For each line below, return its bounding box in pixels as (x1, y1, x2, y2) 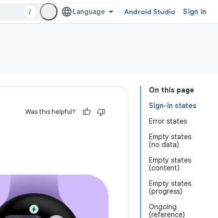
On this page (149, 86, 194, 94)
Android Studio (124, 7, 176, 16)
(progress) (149, 187, 182, 196)
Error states (149, 117, 187, 126)
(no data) (149, 140, 179, 149)
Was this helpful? (25, 108, 75, 116)
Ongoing (149, 202, 177, 211)
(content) (149, 163, 180, 172)
